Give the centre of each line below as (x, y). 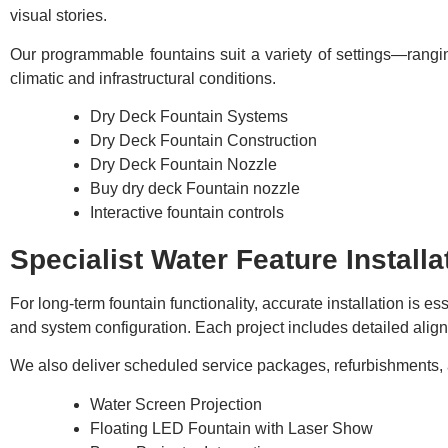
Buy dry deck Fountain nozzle (195, 189)
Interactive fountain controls (187, 213)
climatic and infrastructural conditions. (143, 78)
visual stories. (58, 16)
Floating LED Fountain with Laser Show (231, 428)
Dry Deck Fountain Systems (189, 117)
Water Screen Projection (176, 404)
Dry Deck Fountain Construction (203, 141)
